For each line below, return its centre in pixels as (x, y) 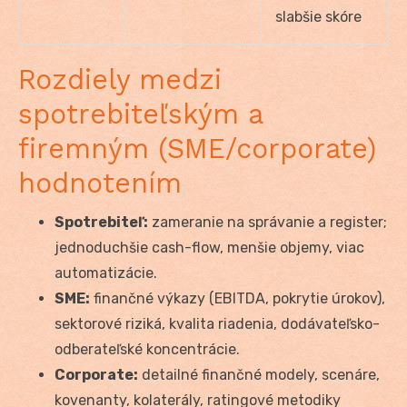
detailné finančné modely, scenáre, (259, 375)
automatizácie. (106, 273)
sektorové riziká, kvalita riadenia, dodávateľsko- (217, 324)
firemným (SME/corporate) (197, 149)
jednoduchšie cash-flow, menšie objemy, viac (209, 248)
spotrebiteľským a (140, 114)
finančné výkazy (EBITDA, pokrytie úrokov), (238, 299)
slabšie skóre (318, 17)
